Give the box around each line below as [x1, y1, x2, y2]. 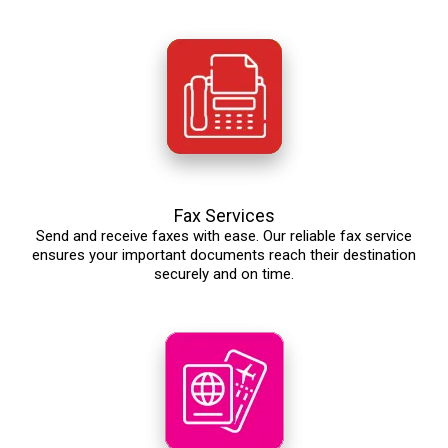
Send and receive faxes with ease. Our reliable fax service [36, 227, 412, 246]
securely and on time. [154, 265, 294, 284]
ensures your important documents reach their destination [32, 246, 416, 265]
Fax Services [173, 205, 275, 227]
